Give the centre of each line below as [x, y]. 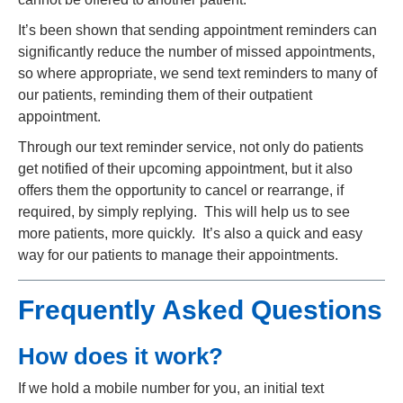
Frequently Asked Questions [200, 309]
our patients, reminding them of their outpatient [165, 95]
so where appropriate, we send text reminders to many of [197, 73]
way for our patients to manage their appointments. [178, 255]
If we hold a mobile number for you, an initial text [171, 388]
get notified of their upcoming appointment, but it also [185, 169]
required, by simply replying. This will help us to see [184, 212]
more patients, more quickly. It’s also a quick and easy [190, 233]
